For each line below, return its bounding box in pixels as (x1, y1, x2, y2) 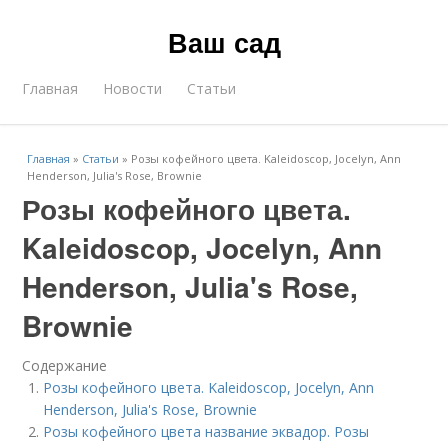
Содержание (22, 356, 108, 375)
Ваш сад (167, 23, 281, 61)
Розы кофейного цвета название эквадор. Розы (43, 422, 370, 441)
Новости (103, 79, 163, 98)
